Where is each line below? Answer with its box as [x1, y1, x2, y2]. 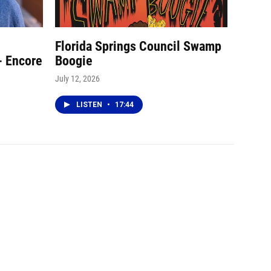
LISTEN [76, 100, 104, 109]
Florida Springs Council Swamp [55, 38, 221, 54]
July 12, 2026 [55, 73, 100, 83]
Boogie [55, 53, 93, 68]
